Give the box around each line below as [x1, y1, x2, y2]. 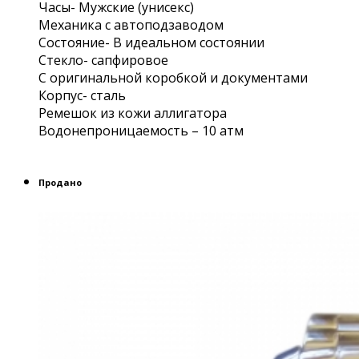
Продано [38, 176, 82, 189]
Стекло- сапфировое [38, 51, 168, 70]
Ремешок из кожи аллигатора [38, 104, 227, 123]
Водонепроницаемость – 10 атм [38, 122, 244, 140]
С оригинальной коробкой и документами [38, 69, 308, 87]
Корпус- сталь [38, 87, 126, 105]
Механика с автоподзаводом [38, 16, 224, 34]
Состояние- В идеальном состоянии [38, 34, 264, 52]
